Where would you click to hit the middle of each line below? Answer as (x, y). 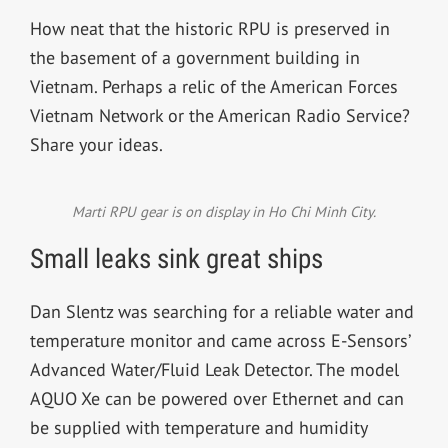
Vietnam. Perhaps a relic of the (149, 87)
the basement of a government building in (194, 58)
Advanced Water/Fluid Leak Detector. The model (214, 370)
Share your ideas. (96, 145)
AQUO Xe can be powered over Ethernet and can (216, 399)
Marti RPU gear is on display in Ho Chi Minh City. (224, 212)
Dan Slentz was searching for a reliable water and (221, 312)
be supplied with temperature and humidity (198, 428)
